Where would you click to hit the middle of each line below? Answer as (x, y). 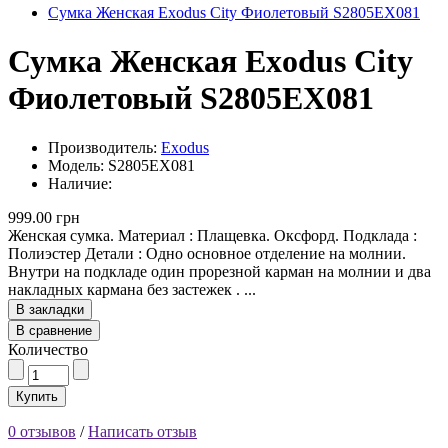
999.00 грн (44, 217)
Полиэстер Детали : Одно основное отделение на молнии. (207, 253)
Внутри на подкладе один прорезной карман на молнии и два (219, 271)
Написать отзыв (142, 431)
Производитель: (104, 147)
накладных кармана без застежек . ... (132, 289)
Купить (37, 396)
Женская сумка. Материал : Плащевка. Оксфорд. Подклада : (212, 235)
